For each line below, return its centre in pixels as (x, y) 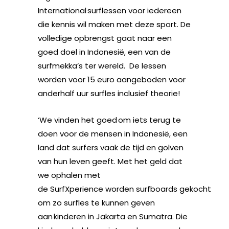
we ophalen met (69, 175)
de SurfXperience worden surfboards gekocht (124, 189)
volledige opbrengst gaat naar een (105, 38)
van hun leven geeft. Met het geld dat (110, 161)
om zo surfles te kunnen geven (96, 203)
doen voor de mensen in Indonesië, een (113, 134)
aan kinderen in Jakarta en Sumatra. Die (113, 216)
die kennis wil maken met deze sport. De (114, 24)
